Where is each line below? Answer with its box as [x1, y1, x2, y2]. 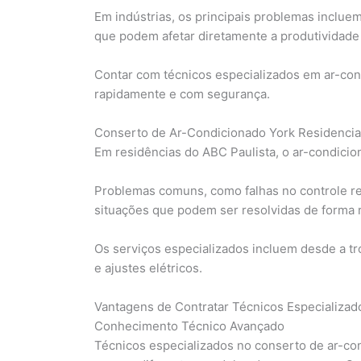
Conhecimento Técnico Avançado [94, 317, 284, 334]
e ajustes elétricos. [94, 259, 202, 276]
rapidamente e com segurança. [94, 85, 270, 102]
